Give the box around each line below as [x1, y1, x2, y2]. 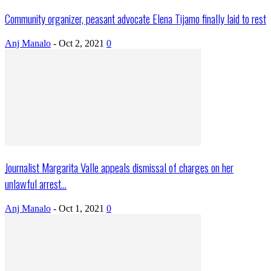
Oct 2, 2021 [59, 38, 104, 48]
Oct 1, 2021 [59, 203, 104, 214]
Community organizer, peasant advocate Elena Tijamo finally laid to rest [5, 10, 266, 27]
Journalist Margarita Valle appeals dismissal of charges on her [5, 159, 233, 176]
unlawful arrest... [5, 175, 67, 192]
